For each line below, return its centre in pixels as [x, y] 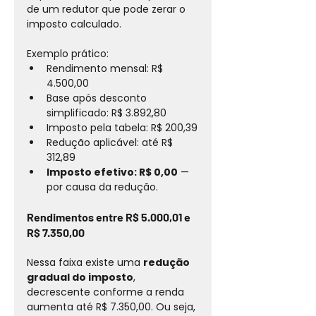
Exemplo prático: [68, 53]
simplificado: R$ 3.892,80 [107, 113]
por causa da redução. [102, 187]
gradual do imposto [80, 277]
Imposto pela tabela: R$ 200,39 [122, 127]
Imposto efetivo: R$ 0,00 [112, 172]
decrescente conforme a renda [107, 292]
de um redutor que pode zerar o [108, 9]
